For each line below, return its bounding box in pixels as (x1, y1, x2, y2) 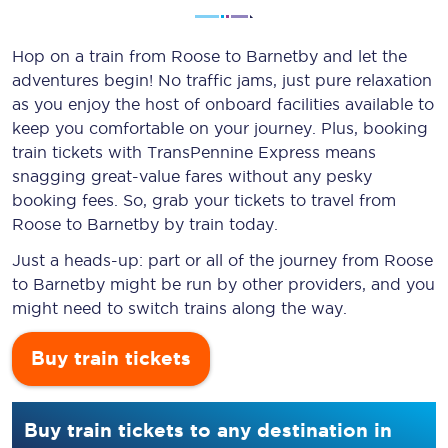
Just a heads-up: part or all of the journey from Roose (12, 251, 433, 269)
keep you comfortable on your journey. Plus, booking (12, 119, 428, 137)
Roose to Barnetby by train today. (12, 215, 278, 233)
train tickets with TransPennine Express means (12, 143, 376, 161)
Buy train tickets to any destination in (24, 419, 392, 441)
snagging (12, 167, 91, 185)
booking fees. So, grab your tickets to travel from (12, 191, 396, 209)
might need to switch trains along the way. (12, 299, 347, 317)
